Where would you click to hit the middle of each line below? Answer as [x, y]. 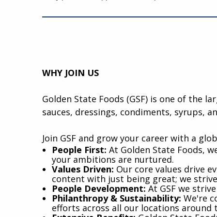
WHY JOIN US [70, 72]
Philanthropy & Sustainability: [116, 198]
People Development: [99, 188]
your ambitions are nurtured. [113, 159]
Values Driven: [83, 169]
